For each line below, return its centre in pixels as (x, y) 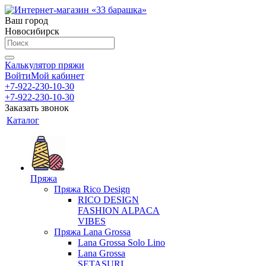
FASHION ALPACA (119, 210)
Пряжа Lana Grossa (92, 232)
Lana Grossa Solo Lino (121, 243)
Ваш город (26, 20)
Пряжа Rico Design (92, 189)
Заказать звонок (37, 108)
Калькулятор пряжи (45, 65)
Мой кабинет (58, 76)
